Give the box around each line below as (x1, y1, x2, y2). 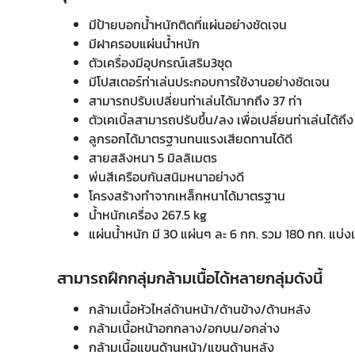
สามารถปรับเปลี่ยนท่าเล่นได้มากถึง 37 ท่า (89, 91, 302, 110)
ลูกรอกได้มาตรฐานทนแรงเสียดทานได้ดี (89, 129, 292, 148)
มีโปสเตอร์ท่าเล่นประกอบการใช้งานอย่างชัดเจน (89, 72, 330, 91)
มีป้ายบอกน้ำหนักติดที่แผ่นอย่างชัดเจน (89, 15, 287, 34)
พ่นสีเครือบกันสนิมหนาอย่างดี (89, 167, 244, 186)
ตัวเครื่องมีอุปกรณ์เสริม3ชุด (89, 53, 232, 72)
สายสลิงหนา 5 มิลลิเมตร (89, 148, 217, 167)
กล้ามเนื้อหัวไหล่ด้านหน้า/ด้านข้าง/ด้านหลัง (89, 300, 311, 319)
